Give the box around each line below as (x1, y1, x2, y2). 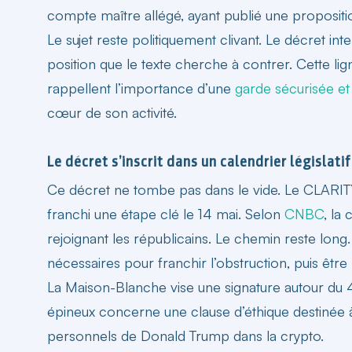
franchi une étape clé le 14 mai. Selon (47, 204, 284, 222)
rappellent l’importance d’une (47, 79, 235, 97)
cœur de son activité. (47, 103, 177, 121)
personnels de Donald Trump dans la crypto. (47, 326, 324, 344)
